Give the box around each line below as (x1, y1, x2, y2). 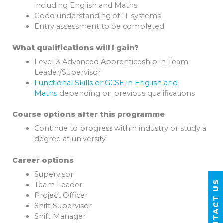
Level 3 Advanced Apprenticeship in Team (34, 57, 188, 66)
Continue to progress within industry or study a (34, 124, 206, 133)
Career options (12, 156, 74, 165)
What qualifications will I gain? (12, 43, 139, 52)
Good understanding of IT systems (34, 11, 161, 20)
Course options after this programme (12, 110, 165, 119)
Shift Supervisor (34, 201, 92, 211)
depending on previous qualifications (57, 89, 195, 98)
